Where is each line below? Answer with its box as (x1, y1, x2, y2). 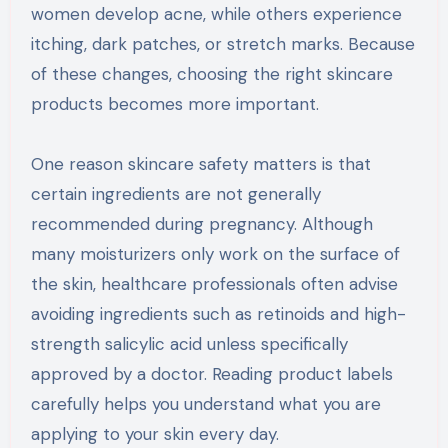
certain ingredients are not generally (30, 182, 321, 205)
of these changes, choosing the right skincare (30, 62, 393, 85)
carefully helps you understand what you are (30, 392, 381, 415)
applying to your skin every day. (30, 422, 279, 445)
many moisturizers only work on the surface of (30, 242, 400, 265)
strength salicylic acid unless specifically (30, 332, 348, 355)
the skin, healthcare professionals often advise (30, 272, 398, 295)
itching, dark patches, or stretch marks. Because (30, 32, 415, 55)
